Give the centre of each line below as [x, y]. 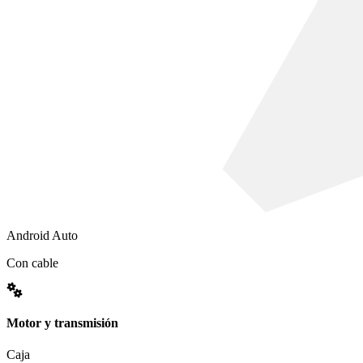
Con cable [32, 263]
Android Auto [42, 236]
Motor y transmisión [62, 322]
